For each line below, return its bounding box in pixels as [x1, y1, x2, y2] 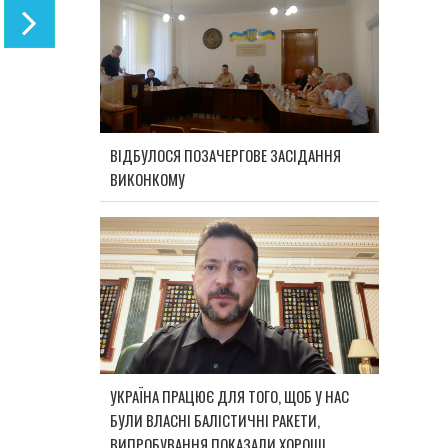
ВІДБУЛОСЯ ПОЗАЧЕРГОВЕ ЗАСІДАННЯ [110, 143, 342, 166]
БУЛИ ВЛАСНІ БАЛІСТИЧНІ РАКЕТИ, [110, 408, 321, 431]
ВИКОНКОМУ [110, 167, 186, 190]
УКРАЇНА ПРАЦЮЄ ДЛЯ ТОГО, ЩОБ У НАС [110, 384, 350, 407]
